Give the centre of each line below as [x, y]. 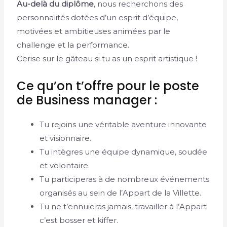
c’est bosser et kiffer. [79, 220]
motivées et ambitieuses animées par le [94, 31]
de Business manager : [87, 100]
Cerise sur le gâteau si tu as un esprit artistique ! [107, 58]
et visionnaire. [66, 138]
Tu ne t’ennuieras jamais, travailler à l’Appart [123, 206]
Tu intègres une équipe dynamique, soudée [124, 152]
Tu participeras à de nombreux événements [125, 179]
